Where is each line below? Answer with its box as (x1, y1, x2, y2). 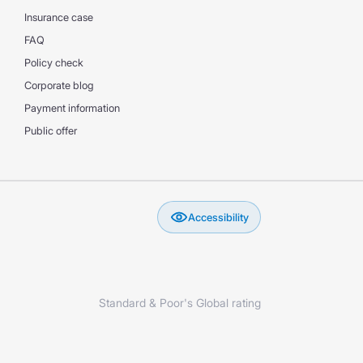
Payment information (23, 102, 120, 114)
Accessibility (187, 210, 249, 224)
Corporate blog (23, 79, 94, 92)
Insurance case (23, 11, 93, 23)
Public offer (23, 125, 77, 137)
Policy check (23, 57, 83, 69)
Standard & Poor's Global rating (99, 296, 261, 310)
